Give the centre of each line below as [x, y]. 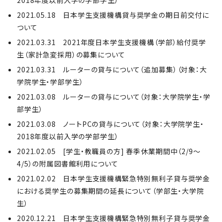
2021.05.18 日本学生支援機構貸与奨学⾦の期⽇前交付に [113, 15]
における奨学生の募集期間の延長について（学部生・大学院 [111, 191]
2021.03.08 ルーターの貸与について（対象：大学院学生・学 [114, 97]
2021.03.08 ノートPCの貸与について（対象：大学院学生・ [111, 124]
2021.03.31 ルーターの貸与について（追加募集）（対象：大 [112, 69]
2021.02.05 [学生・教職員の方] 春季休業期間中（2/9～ [109, 151]
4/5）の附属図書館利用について [68, 164]
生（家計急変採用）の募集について [71, 55]
